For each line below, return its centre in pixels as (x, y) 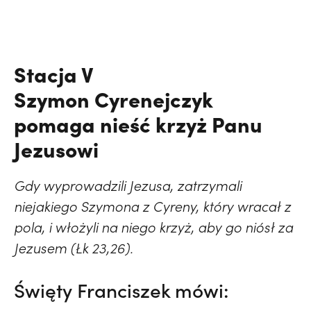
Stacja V (54, 74)
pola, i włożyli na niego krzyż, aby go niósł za (153, 227)
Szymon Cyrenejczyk (114, 99)
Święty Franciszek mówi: (121, 291)
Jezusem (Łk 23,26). (74, 248)
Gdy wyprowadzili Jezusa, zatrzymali (128, 186)
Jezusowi (56, 149)
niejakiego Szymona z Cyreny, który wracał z (152, 207)
